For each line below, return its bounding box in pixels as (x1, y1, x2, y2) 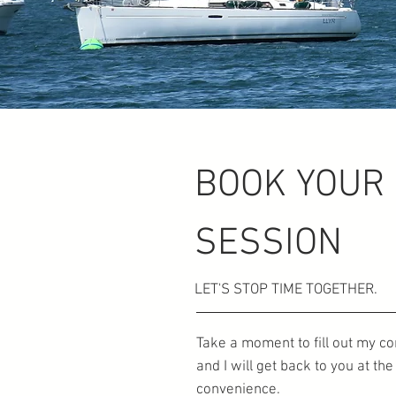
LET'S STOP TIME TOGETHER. (194, 281, 377, 299)
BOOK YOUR (194, 163, 385, 209)
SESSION (194, 221, 342, 267)
